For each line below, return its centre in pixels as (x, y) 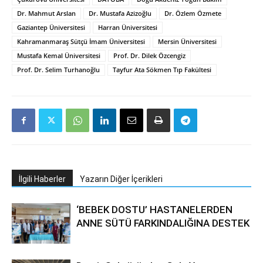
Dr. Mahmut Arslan (46, 13)
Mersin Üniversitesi (187, 41)
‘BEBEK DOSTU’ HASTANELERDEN (154, 210)
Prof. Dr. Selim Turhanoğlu (58, 70)
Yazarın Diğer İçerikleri (121, 179)
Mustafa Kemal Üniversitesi (59, 55)
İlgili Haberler (42, 179)
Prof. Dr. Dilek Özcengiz (149, 55)
